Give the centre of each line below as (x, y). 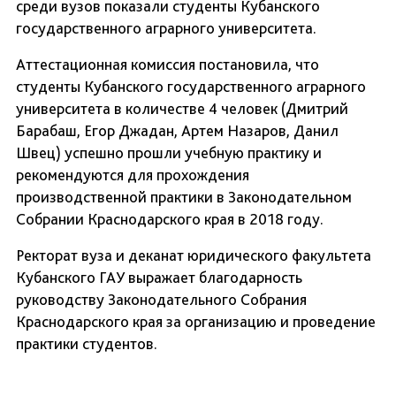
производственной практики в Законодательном (184, 197)
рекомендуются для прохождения (133, 175)
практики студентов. (87, 344)
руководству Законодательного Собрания (161, 300)
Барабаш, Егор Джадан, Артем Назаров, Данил (177, 131)
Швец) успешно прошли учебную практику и (169, 153)
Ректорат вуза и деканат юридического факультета (194, 255)
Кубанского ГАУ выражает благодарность (159, 278)
